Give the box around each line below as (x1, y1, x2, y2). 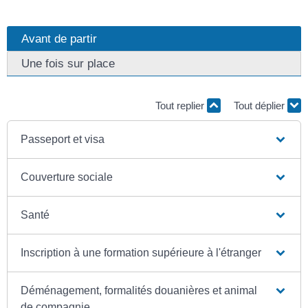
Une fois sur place (21, 56, 115, 70)
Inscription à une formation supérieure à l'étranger (21, 246, 262, 258)
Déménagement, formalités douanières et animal (21, 284, 258, 296)
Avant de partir (21, 32, 97, 45)
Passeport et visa (21, 133, 105, 145)
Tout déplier (234, 100, 287, 111)
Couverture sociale (21, 170, 113, 183)
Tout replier (155, 100, 207, 111)
